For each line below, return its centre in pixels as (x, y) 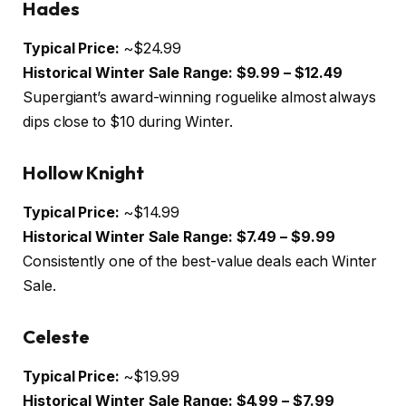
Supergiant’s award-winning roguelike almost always (200, 98)
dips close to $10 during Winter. (128, 122)
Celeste (56, 336)
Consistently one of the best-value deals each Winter (200, 262)
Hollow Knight (83, 172)
